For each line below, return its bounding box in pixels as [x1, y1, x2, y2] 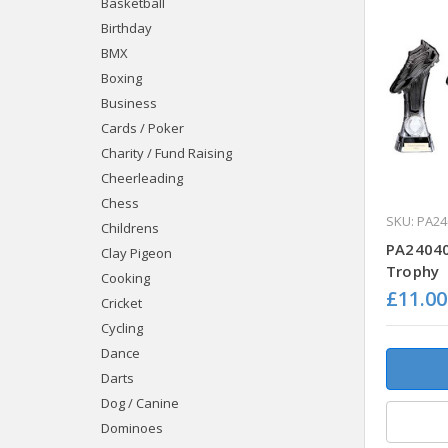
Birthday [100, 18, 152, 37]
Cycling [100, 318, 143, 337]
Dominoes [100, 418, 163, 437]
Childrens [100, 218, 159, 237]
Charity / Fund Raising [100, 143, 232, 162]
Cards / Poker [100, 118, 184, 137]
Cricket [100, 293, 142, 312]
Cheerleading [100, 168, 183, 187]
